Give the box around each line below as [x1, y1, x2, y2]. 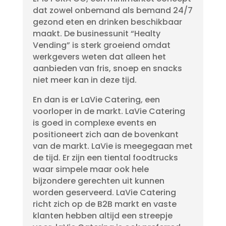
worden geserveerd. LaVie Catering [32, 187, 176, 198]
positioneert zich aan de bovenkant [32, 129, 179, 140]
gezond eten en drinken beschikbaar [32, 16, 182, 28]
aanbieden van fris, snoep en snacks [32, 63, 182, 74]
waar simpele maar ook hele [32, 163, 149, 175]
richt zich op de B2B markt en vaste [32, 198, 177, 210]
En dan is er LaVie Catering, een [32, 94, 160, 105]
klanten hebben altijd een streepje [32, 210, 173, 221]
